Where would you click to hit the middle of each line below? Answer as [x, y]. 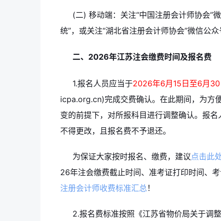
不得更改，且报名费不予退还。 [115, 131]
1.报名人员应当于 [103, 84]
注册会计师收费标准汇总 [104, 188]
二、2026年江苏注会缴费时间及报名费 [142, 57]
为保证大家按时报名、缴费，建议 [132, 157]
